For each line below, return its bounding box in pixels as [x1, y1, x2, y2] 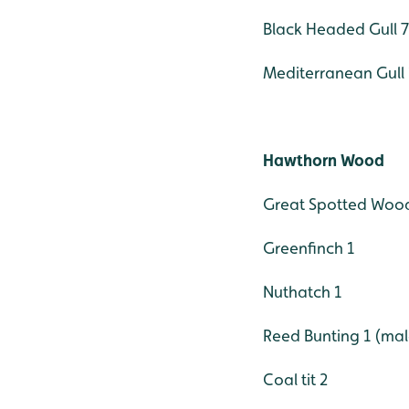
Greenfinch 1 [263, 237, 354, 257]
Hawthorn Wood [263, 150, 384, 170]
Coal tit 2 [263, 369, 328, 389]
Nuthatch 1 [263, 281, 341, 301]
